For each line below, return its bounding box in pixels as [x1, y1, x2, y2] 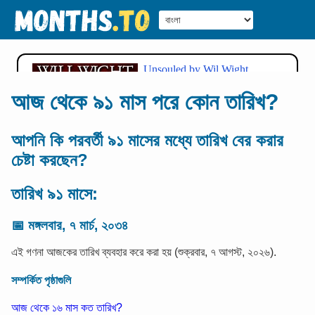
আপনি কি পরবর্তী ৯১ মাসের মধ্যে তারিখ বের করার [11, 130, 283, 150]
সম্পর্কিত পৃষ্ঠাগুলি [11, 274, 71, 286]
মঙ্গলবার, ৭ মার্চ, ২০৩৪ [28, 217, 128, 233]
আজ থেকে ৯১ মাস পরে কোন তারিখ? [11, 89, 279, 115]
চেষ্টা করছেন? [11, 150, 88, 169]
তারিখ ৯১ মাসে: [11, 184, 98, 203]
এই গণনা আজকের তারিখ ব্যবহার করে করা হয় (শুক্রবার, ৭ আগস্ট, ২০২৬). [11, 246, 276, 259]
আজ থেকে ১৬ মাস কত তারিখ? [11, 301, 122, 314]
